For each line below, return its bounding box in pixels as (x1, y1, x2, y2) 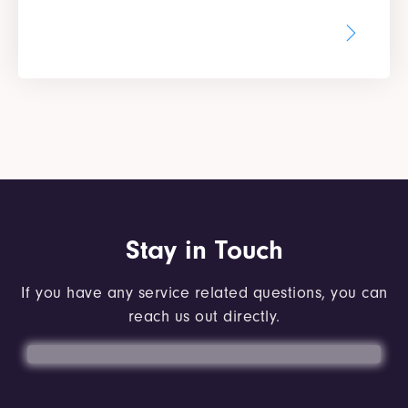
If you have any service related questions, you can (20, 282, 388, 302)
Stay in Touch (125, 233, 283, 266)
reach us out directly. (127, 306, 280, 326)
